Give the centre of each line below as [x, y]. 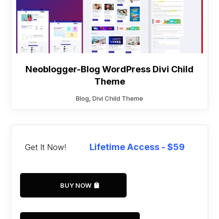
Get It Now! [46, 147]
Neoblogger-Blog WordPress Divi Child [109, 69]
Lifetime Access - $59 [137, 147]
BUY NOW [76, 186]
